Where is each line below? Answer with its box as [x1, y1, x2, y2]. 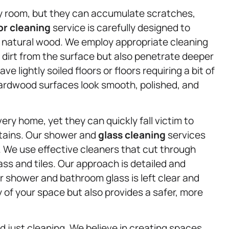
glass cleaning [98, 128, 166, 142]
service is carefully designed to [51, 20, 190, 34]
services [166, 128, 205, 142]
